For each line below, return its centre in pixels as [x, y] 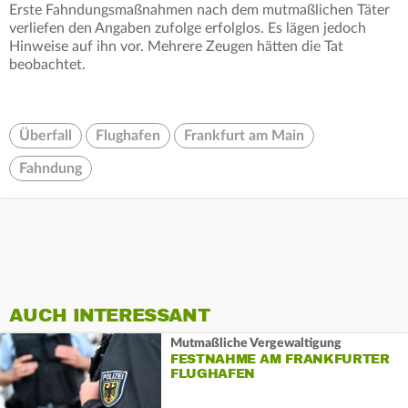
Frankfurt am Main [244, 136]
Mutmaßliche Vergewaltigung [255, 343]
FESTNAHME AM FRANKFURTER [280, 359]
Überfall [46, 136]
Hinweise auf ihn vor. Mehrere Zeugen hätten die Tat [176, 47]
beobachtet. [47, 65]
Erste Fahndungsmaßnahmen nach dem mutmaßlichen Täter [199, 10]
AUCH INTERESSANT [109, 316]
